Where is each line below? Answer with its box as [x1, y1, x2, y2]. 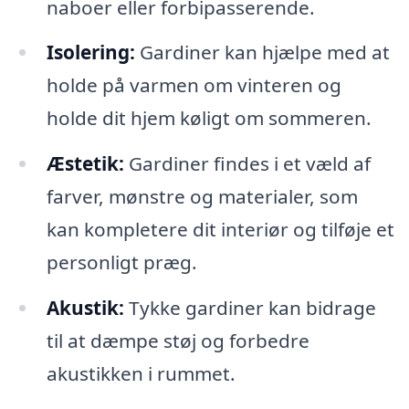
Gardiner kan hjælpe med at [134, 39, 390, 66]
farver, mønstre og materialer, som [46, 184, 358, 210]
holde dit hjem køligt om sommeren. [46, 105, 372, 131]
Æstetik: [46, 151, 124, 177]
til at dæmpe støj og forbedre [46, 328, 309, 354]
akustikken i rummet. [46, 361, 236, 387]
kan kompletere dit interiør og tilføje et [46, 216, 394, 243]
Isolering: [46, 39, 135, 66]
